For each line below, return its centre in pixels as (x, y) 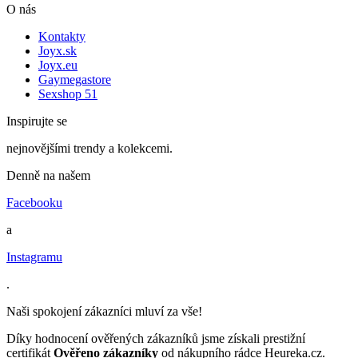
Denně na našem (48, 175)
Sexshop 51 (68, 93)
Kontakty (62, 36)
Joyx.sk (58, 50)
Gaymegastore (75, 79)
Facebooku (34, 202)
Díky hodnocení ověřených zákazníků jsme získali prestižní (156, 338)
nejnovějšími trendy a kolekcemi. (89, 148)
